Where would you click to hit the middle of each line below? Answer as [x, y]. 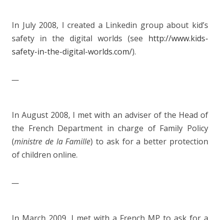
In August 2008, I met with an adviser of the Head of [110, 115]
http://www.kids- [178, 38]
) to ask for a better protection [150, 141]
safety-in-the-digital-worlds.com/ [72, 52]
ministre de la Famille [53, 141]
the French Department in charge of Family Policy [110, 128]
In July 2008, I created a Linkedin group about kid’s [110, 25]
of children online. [45, 155]
